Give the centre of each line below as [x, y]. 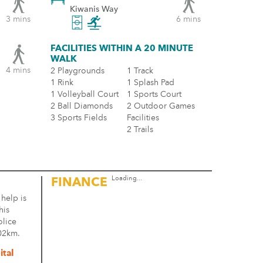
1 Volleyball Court [85, 95]
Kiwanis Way [94, 9]
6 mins [188, 19]
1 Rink [62, 83]
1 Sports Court [154, 95]
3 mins [18, 19]
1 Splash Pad [151, 83]
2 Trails [140, 130]
